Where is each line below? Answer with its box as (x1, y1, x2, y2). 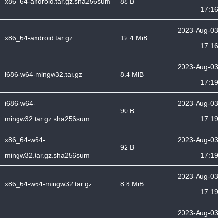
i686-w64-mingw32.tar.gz (5, 71, 82, 78)
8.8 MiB (120, 180, 144, 188)
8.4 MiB (120, 71, 144, 78)
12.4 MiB (120, 34, 147, 42)
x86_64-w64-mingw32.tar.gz (5, 180, 92, 188)
